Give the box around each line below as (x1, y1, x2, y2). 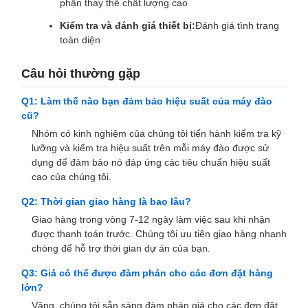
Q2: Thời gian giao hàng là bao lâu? (21, 196, 191, 208)
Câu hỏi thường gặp (21, 67, 140, 81)
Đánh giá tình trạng (195, 20, 279, 32)
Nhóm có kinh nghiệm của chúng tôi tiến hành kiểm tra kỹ (32, 128, 281, 140)
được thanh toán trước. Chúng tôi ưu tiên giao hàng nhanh (32, 228, 287, 240)
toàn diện (60, 34, 100, 46)
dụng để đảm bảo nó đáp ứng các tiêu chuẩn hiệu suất (32, 157, 270, 168)
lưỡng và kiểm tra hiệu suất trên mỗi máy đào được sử (32, 142, 269, 154)
